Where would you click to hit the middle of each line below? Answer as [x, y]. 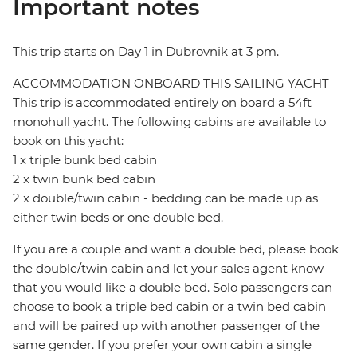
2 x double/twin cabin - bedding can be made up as [165, 198]
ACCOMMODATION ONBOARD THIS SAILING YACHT [171, 84]
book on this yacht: [68, 141]
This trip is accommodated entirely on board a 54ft [162, 103]
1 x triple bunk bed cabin [85, 160]
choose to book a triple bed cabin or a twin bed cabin [169, 307]
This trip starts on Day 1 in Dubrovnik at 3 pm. [146, 52]
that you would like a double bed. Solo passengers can [173, 288]
